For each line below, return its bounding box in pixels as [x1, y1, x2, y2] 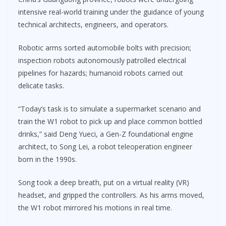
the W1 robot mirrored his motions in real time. [18, 202, 172, 212]
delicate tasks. [18, 80, 64, 90]
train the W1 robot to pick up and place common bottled [18, 116, 202, 126]
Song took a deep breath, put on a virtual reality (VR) [18, 177, 189, 187]
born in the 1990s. [18, 154, 77, 164]
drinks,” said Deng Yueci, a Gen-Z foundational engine [18, 129, 193, 139]
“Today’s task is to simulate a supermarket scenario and [18, 103, 201, 114]
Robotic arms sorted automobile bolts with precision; [18, 42, 191, 52]
